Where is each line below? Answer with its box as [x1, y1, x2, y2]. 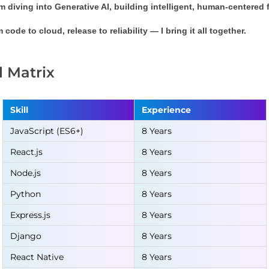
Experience [142, 104, 191, 115]
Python [10, 189, 41, 199]
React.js [10, 147, 43, 157]
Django [10, 231, 41, 241]
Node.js [10, 168, 41, 178]
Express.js [10, 210, 50, 220]
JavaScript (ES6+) [10, 125, 83, 136]
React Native [10, 252, 64, 262]
